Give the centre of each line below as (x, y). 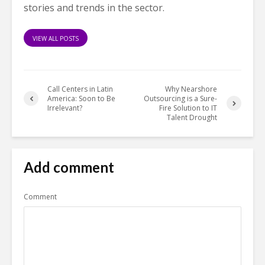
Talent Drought (192, 117)
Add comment (69, 167)
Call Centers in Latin (80, 89)
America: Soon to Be (81, 98)
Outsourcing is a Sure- (181, 98)
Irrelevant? (65, 108)
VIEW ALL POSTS (56, 38)
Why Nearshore (191, 89)
